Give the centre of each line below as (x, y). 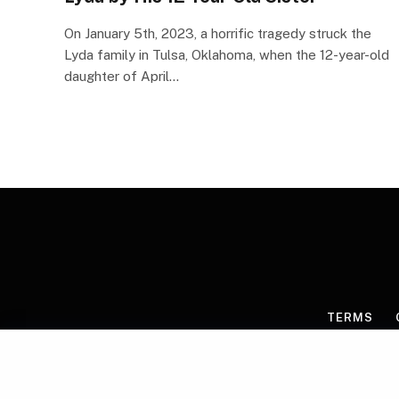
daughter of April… (122, 76)
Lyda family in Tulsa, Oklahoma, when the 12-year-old (227, 54)
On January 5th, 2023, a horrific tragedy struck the (218, 33)
